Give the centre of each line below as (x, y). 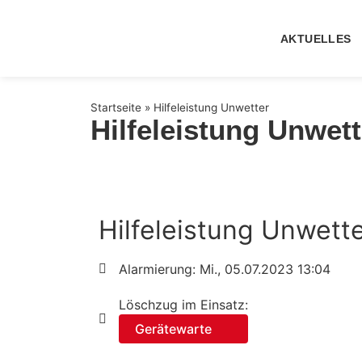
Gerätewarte (173, 329)
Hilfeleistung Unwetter (211, 107)
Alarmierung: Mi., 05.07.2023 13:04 (225, 269)
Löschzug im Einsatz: (183, 305)
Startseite (116, 107)
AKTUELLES (316, 38)
